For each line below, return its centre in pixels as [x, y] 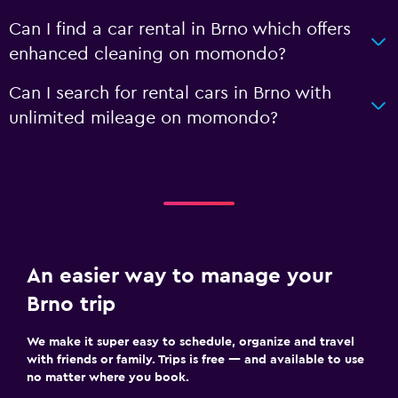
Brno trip [71, 304]
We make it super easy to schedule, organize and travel [191, 342]
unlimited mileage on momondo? [143, 118]
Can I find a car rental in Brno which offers [180, 29]
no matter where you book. [108, 377]
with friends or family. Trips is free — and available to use [195, 359]
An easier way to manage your [179, 276]
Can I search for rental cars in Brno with [170, 93]
